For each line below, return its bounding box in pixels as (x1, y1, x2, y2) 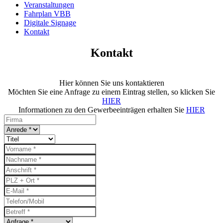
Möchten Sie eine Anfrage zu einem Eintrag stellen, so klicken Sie (8, 87, 215, 96)
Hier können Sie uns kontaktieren (59, 78, 164, 87)
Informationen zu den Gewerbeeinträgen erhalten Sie (18, 105, 186, 114)
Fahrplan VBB (24, 9, 71, 18)
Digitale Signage (24, 18, 76, 27)
